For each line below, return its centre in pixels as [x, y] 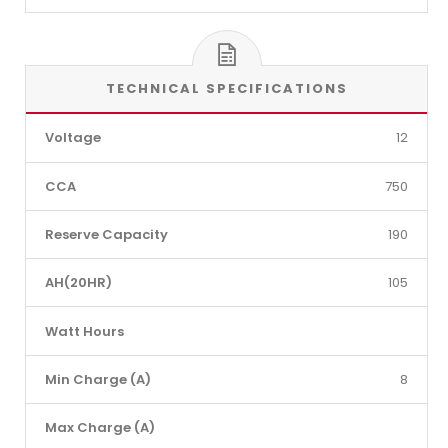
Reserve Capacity [106, 234]
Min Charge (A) [97, 379]
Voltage [72, 138]
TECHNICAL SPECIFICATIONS [226, 89]
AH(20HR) [78, 283]
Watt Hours [84, 331]
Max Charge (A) [99, 428]
